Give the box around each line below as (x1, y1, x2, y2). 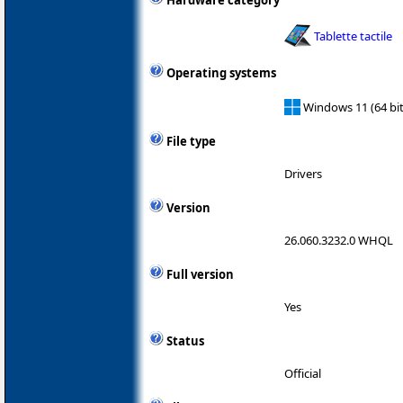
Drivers (284, 165, 322, 182)
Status (166, 332, 204, 349)
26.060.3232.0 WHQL (284, 231, 393, 248)
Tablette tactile (314, 27, 392, 44)
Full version (166, 265, 234, 282)
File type (166, 132, 216, 149)
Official (284, 364, 321, 381)
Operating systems (166, 65, 276, 82)
